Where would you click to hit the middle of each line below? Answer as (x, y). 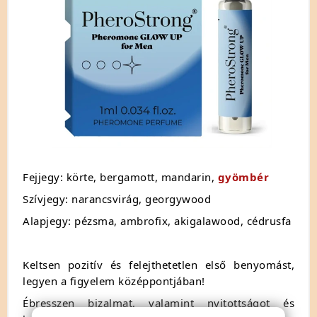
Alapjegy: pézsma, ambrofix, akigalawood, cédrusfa (157, 220)
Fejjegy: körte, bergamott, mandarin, (120, 177)
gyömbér (243, 177)
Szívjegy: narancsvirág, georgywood (117, 198)
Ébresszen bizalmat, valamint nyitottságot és (158, 302)
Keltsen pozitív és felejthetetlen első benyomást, (158, 264)
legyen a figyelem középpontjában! (114, 281)
